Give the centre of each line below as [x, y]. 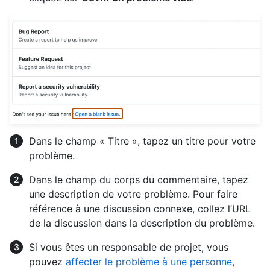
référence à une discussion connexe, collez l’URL [140, 208]
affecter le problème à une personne [149, 261]
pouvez [47, 261]
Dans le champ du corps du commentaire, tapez [139, 179]
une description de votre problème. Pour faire [133, 194]
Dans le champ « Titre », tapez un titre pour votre [142, 141]
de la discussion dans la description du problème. [142, 223]
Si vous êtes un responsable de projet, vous [129, 247]
